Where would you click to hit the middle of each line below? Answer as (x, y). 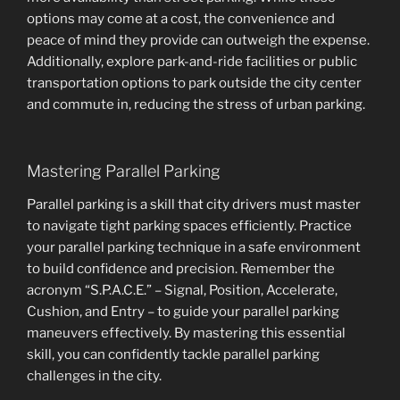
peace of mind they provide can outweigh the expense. (198, 41)
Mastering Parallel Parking (124, 171)
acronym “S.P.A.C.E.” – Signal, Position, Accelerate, (182, 291)
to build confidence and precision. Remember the (181, 269)
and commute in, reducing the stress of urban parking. (196, 105)
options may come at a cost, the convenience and (181, 19)
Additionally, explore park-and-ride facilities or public (192, 62)
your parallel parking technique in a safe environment (194, 248)
